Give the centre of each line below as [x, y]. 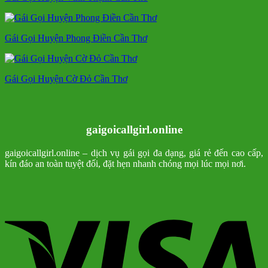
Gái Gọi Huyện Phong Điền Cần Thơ [76, 38]
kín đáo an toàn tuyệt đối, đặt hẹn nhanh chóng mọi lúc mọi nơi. [125, 163]
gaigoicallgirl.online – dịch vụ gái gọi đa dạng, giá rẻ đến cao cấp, [134, 153]
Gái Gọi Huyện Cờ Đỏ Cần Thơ [66, 79]
